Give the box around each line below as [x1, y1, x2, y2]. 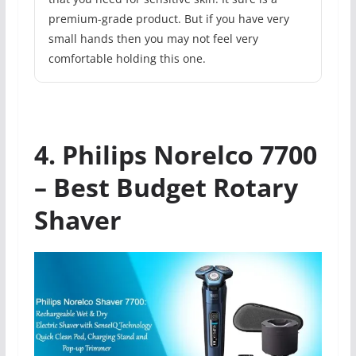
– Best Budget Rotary [33, 169, 298, 204]
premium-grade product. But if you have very [48, 10, 289, 26]
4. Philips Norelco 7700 [33, 137, 317, 172]
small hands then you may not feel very [48, 30, 258, 46]
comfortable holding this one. [48, 50, 206, 66]
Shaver [33, 202, 122, 237]
